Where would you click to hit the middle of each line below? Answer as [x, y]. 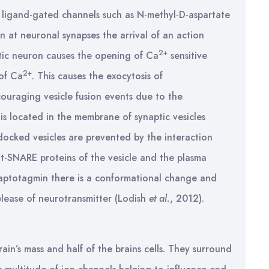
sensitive [187, 56]
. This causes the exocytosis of [97, 76]
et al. [158, 198]
